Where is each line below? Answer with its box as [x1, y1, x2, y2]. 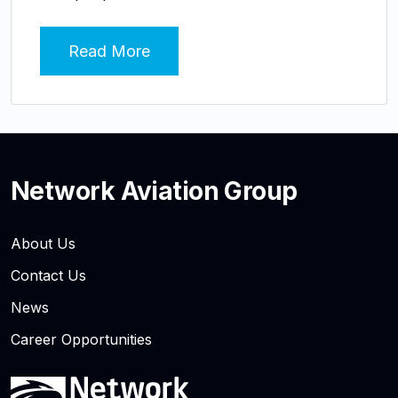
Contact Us [11, 267, 86, 285]
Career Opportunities [11, 330, 152, 349]
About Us [11, 235, 76, 253]
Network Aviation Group [11, 176, 298, 207]
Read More [68, 42, 150, 61]
